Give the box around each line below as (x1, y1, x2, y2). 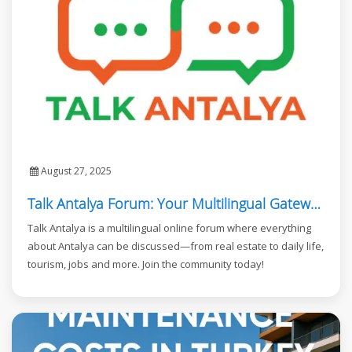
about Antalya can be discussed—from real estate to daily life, (27, 239, 324, 254)
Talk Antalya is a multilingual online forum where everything (27, 221, 311, 236)
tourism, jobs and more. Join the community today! (27, 257, 264, 272)
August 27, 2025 (38, 164, 112, 178)
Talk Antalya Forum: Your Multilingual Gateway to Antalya (310, 194, 321, 214)
